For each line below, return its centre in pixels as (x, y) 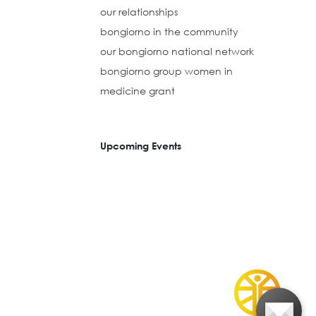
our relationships (139, 12)
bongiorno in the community (169, 32)
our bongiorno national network (177, 51)
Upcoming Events (140, 146)
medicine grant (137, 91)
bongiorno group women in (166, 71)
